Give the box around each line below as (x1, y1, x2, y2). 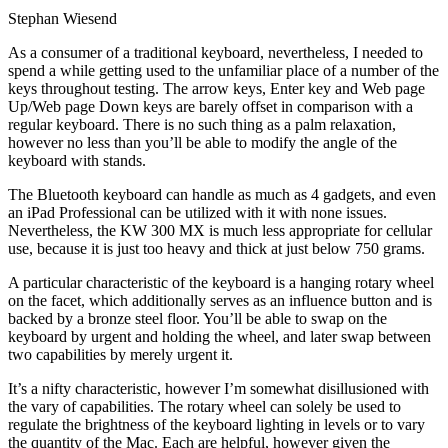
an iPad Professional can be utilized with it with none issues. (8, 203, 387, 221)
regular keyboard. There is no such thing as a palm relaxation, (8, 115, 396, 133)
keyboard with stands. (8, 151, 146, 169)
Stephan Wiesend (8, 9, 117, 27)
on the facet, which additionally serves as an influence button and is (8, 291, 432, 309)
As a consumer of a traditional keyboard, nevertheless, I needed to (8, 43, 423, 61)
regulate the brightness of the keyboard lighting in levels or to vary (8, 415, 425, 433)
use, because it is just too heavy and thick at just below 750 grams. (8, 239, 425, 257)
